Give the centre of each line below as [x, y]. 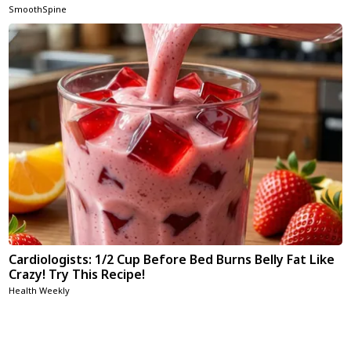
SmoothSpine [38, 9]
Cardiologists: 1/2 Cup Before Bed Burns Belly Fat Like [172, 259]
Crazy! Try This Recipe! [77, 274]
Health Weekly [40, 290]
